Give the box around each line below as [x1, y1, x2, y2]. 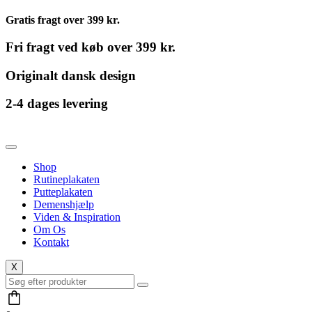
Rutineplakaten [33, 173, 100, 186]
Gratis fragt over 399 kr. [6, 14, 120, 26]
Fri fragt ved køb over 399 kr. [6, 39, 175, 54]
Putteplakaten [33, 186, 93, 198]
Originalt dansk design [6, 68, 136, 83]
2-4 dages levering [6, 96, 108, 111]
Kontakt [33, 236, 69, 249]
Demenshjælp [33, 198, 94, 211]
